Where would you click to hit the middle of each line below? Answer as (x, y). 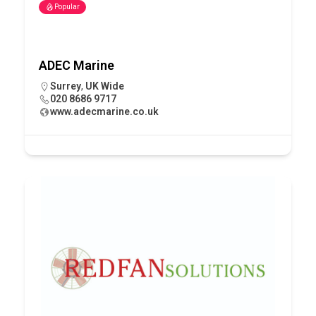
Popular (67, 6)
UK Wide (105, 86)
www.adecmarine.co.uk (104, 111)
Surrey (66, 86)
